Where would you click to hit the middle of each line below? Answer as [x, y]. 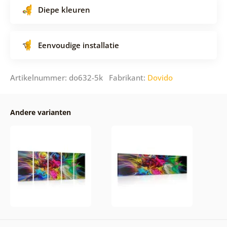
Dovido [160, 78]
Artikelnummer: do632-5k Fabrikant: [79, 78]
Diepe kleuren [64, 10]
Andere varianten [40, 112]
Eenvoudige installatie [78, 45]
